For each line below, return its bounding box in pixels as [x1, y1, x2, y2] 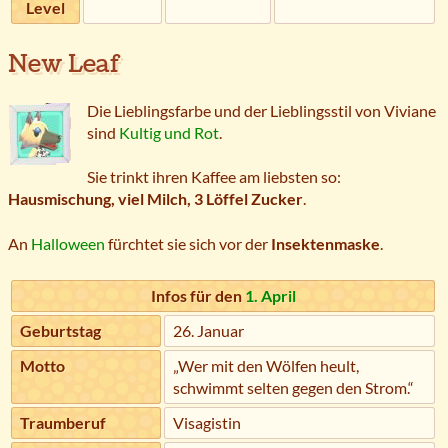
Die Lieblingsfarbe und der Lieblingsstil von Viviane [87, 100, 436, 120]
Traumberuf [20, 413, 106, 433]
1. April [244, 286, 296, 306]
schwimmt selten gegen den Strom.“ [173, 378, 414, 398]
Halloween [31, 233, 105, 253]
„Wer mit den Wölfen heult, [173, 356, 359, 376]
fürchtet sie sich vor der [105, 233, 271, 253]
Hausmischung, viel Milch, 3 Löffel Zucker [8, 189, 303, 209]
